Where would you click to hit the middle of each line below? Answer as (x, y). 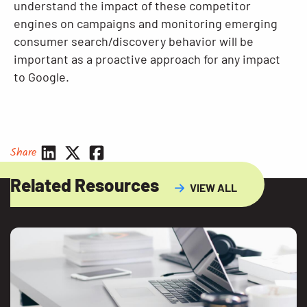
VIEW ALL (213, 187)
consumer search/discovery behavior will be (134, 41)
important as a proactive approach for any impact (147, 59)
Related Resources (86, 185)
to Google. (41, 77)
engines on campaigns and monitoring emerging (146, 23)
